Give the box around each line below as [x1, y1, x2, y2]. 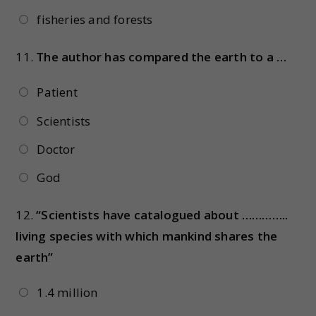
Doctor [37, 141, 75, 157]
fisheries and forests [37, 11, 153, 28]
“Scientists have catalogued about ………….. [36, 207, 288, 224]
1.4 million [37, 284, 98, 301]
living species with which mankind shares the [16, 228, 278, 245]
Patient [37, 84, 78, 101]
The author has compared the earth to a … [36, 49, 287, 66]
